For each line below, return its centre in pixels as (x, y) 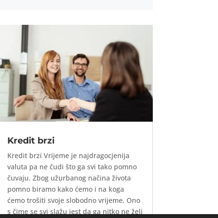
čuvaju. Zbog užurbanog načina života (69, 178)
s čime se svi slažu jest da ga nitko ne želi (75, 212)
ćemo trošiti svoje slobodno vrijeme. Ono (73, 200)
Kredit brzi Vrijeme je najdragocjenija (68, 156)
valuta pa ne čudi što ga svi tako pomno (72, 167)
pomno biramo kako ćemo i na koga (65, 189)
